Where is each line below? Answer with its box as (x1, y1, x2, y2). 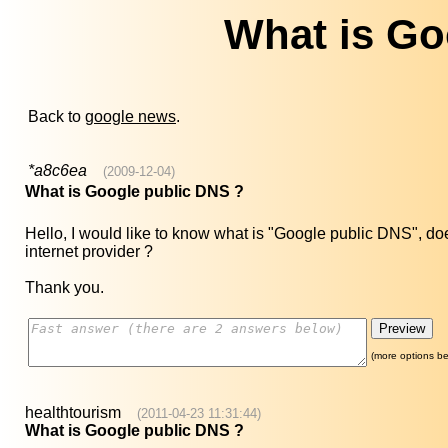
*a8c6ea (28, 162, 87, 180)
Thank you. (25, 279, 104, 297)
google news (85, 108, 176, 126)
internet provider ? (25, 243, 153, 261)
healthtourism (25, 404, 121, 422)
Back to (28, 108, 85, 126)
